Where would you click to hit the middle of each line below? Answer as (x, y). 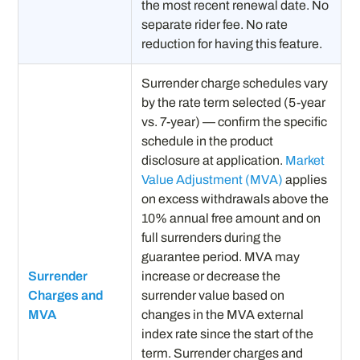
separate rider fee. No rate (215, 24)
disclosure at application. (214, 160)
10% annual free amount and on (231, 218)
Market (305, 160)
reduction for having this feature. (232, 43)
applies (305, 179)
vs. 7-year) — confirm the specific (235, 121)
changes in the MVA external (223, 314)
